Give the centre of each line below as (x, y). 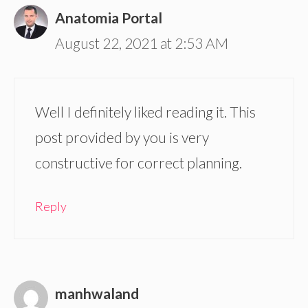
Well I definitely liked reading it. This (145, 111)
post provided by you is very (122, 137)
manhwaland (97, 293)
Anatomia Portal (109, 18)
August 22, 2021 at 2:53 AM (142, 43)
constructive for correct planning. (139, 162)
